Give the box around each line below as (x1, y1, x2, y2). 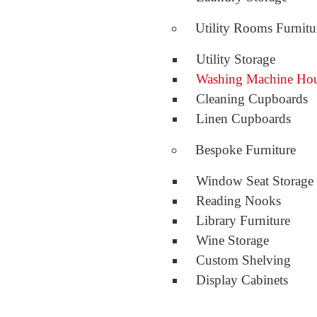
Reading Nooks (196, 193, 281, 208)
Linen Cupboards (196, 111, 291, 126)
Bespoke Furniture (195, 142, 296, 157)
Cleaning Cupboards (196, 91, 308, 106)
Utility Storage (196, 52, 275, 67)
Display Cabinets (196, 272, 288, 287)
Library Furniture (196, 213, 290, 228)
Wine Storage (196, 233, 269, 248)
